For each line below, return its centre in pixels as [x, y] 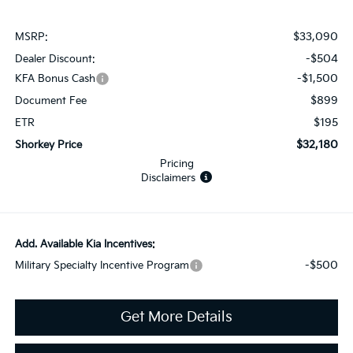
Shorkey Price [48, 145]
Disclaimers [168, 178]
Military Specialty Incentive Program [102, 265]
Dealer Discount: [55, 59]
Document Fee [50, 100]
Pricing [176, 163]
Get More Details [176, 317]
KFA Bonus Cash [55, 78]
